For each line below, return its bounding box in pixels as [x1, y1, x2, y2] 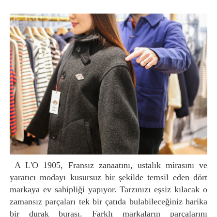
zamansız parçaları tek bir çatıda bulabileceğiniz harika [10, 197, 207, 207]
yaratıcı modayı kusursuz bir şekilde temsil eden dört [10, 172, 207, 183]
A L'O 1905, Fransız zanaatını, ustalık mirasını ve [10, 160, 21, 170]
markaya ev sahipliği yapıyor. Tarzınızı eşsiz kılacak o [10, 185, 207, 195]
